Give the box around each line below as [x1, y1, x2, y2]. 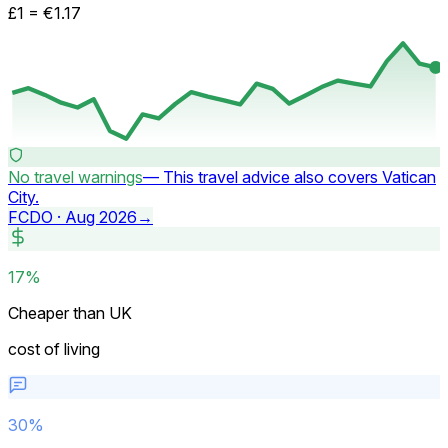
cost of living [8, 338, 100, 359]
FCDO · [8, 206, 65, 227]
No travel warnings [8, 166, 143, 187]
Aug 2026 [65, 206, 137, 227]
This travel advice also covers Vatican [163, 166, 436, 187]
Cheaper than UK [8, 302, 132, 323]
